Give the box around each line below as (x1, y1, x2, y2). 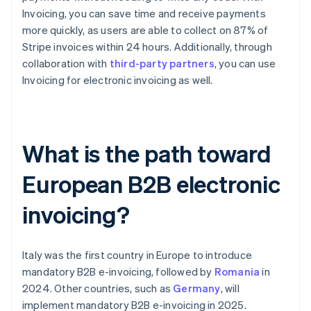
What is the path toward (22, 137, 271, 168)
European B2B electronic (22, 168, 280, 199)
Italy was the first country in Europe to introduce (22, 247, 253, 262)
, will (220, 280, 239, 295)
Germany (173, 280, 221, 295)
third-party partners (109, 56, 215, 70)
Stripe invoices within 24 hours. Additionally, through (22, 39, 272, 53)
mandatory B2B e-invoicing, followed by (22, 264, 215, 278)
